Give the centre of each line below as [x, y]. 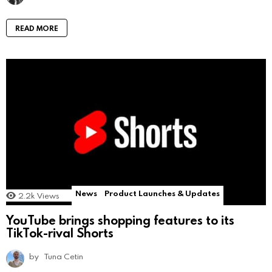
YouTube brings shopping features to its [120, 219]
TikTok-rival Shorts [60, 232]
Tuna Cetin [64, 256]
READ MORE [37, 28]
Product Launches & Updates [162, 193]
